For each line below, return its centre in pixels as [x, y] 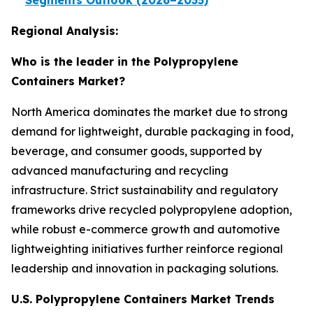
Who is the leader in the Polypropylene [125, 62]
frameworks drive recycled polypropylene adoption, [152, 210]
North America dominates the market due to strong [150, 112]
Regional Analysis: [65, 31]
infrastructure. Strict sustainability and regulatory [145, 190]
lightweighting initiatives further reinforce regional [147, 249]
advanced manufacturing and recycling [120, 171]
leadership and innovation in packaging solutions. [145, 269]
